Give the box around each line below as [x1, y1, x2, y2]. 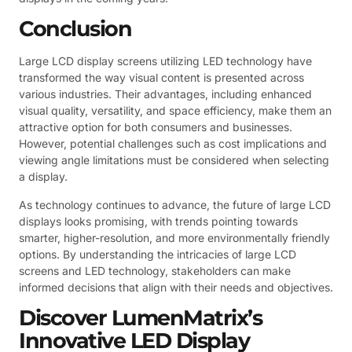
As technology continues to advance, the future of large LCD [19, 197, 331, 211]
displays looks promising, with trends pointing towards [19, 214, 298, 228]
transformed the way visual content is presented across [19, 71, 304, 85]
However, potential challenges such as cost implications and [19, 137, 327, 151]
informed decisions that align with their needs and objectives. [19, 280, 333, 294]
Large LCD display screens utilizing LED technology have [19, 54, 312, 68]
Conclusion [19, 16, 131, 42]
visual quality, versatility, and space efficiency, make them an [19, 104, 332, 118]
